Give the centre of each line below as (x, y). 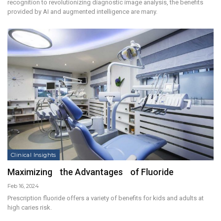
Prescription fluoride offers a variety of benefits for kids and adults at (106, 198)
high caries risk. (30, 208)
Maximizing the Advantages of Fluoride (91, 172)
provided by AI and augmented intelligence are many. (82, 11)
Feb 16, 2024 (23, 186)
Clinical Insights (34, 155)
